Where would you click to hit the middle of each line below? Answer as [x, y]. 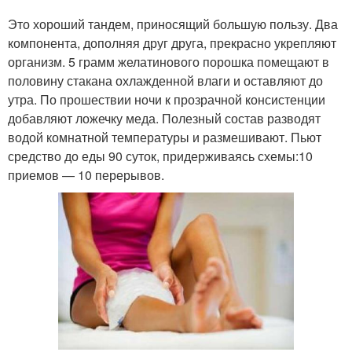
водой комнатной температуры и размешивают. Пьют [165, 137]
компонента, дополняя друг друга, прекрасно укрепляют [172, 43]
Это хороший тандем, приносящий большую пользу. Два [173, 24]
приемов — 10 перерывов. [86, 175]
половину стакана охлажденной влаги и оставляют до [165, 81]
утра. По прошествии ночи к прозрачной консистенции [167, 99]
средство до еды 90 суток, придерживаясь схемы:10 [160, 156]
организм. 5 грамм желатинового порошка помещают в [169, 62]
